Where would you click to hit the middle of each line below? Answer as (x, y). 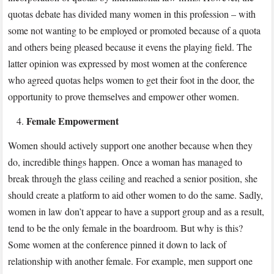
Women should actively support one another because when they (131, 146)
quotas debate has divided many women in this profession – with (132, 14)
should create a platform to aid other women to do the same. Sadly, (136, 195)
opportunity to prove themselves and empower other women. (124, 97)
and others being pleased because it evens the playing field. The (130, 47)
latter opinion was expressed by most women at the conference (128, 64)
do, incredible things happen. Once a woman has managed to (125, 162)
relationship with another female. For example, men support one (131, 261)
